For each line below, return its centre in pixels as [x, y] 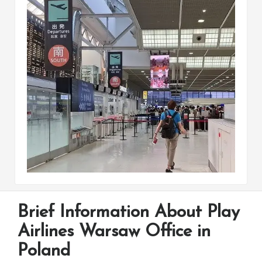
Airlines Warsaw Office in [114, 232]
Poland [44, 251]
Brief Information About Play [129, 212]
